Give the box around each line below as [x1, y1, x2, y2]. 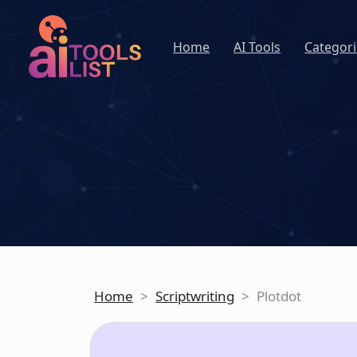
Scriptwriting [155, 286, 235, 305]
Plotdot [257, 286, 302, 305]
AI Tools [233, 37, 281, 56]
